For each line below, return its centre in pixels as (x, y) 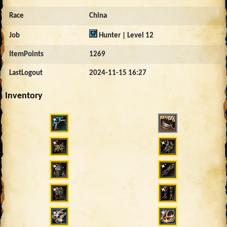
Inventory (24, 96)
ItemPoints (26, 54)
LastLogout (26, 73)
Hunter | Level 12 (125, 35)
